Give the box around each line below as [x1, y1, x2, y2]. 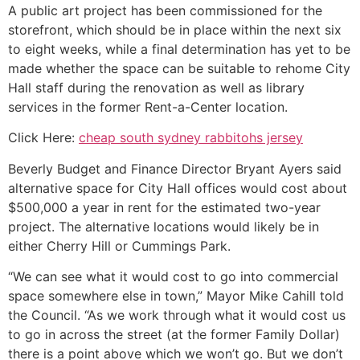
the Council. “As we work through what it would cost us [8, 306, 346, 323]
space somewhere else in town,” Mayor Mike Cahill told [8, 287, 344, 304]
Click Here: [8, 129, 79, 146]
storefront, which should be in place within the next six [8, 21, 342, 38]
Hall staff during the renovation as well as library [8, 79, 305, 96]
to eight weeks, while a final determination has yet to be [8, 40, 350, 57]
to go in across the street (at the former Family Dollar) [8, 325, 340, 342]
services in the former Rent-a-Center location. [8, 98, 288, 115]
